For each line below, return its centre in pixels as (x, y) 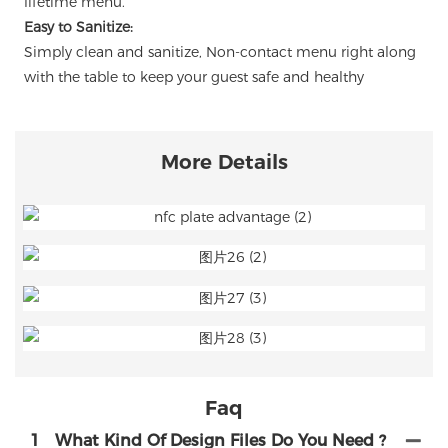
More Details (224, 161)
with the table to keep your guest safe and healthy (193, 77)
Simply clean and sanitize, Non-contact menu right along (219, 52)
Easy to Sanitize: (78, 27)
